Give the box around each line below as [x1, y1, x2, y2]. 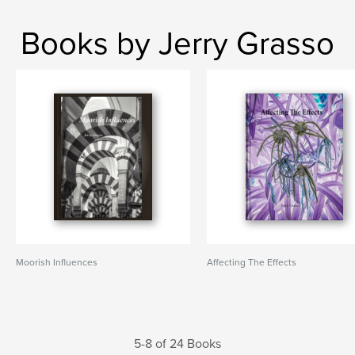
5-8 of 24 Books [134, 336, 221, 352]
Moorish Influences [16, 257, 97, 268]
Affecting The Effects [207, 257, 297, 268]
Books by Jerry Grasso [21, 25, 334, 63]
